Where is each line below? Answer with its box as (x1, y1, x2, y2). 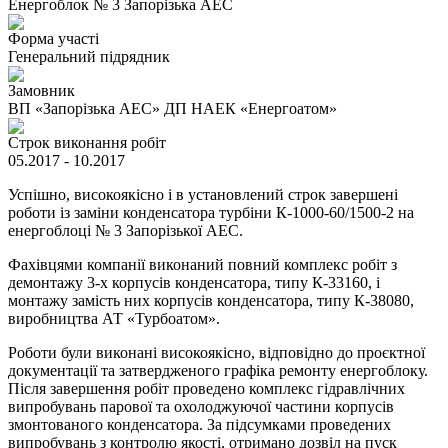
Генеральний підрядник (8, 48, 170, 66)
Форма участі (8, 30, 99, 48)
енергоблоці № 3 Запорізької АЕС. (8, 222, 243, 240)
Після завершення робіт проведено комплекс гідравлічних (8, 380, 405, 398)
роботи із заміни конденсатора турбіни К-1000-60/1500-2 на (8, 204, 414, 222)
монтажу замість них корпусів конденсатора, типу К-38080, (8, 292, 414, 310)
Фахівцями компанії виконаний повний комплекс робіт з (8, 256, 397, 274)
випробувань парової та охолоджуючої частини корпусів (8, 398, 394, 416)
